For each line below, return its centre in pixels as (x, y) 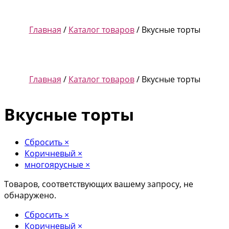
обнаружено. (30, 195)
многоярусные (54, 164)
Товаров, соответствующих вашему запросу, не (99, 184)
